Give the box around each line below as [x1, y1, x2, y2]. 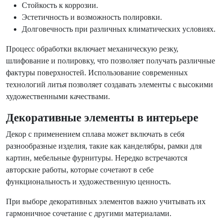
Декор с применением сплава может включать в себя [6, 130, 184, 138]
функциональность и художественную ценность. [6, 177, 171, 186]
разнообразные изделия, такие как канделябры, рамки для [6, 142, 202, 150]
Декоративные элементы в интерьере [6, 111, 198, 124]
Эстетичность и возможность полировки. [22, 13, 162, 21]
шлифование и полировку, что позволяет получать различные [6, 56, 215, 65]
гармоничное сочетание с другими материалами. [6, 209, 171, 218]
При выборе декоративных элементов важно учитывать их [6, 197, 206, 206]
